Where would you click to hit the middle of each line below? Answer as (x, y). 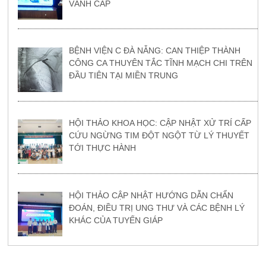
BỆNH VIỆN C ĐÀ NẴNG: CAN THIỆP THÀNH (154, 51)
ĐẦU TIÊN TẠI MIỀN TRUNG (123, 76)
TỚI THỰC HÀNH (102, 148)
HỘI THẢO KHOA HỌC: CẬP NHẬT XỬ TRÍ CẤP (160, 123)
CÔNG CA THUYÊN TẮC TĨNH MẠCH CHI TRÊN (160, 63)
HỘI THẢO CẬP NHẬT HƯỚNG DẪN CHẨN (151, 195)
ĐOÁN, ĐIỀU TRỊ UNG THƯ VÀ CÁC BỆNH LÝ (156, 208)
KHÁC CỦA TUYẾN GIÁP (115, 220)
